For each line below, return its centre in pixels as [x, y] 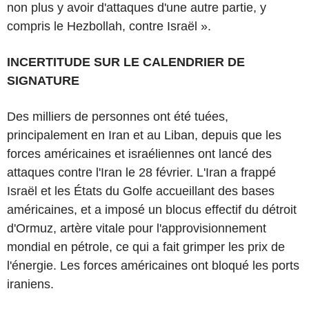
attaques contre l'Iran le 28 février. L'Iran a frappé [141, 172]
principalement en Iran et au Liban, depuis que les [144, 135]
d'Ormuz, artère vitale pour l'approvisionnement [137, 228]
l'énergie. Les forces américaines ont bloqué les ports [153, 265]
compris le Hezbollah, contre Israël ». [109, 26]
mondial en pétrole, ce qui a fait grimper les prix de [146, 247]
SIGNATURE [43, 80]
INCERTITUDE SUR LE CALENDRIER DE [126, 62]
